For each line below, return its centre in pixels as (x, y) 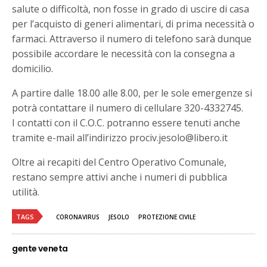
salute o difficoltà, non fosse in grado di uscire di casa (131, 9)
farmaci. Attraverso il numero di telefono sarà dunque (132, 38)
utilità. (26, 192)
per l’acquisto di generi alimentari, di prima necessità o (133, 24)
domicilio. (32, 68)
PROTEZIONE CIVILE (167, 217)
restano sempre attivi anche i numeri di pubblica (120, 177)
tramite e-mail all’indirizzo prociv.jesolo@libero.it (120, 137)
